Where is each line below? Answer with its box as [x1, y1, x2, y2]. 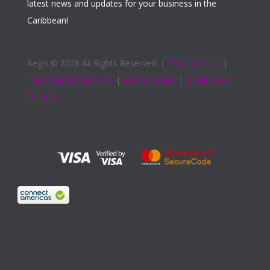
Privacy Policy [167, 57, 221, 69]
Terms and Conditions [27, 74, 113, 86]
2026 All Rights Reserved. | [60, 57, 168, 69]
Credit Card [185, 74, 229, 86]
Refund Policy [122, 74, 176, 86]
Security [27, 91, 58, 103]
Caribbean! [27, 14, 68, 27]
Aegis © [27, 57, 60, 69]
